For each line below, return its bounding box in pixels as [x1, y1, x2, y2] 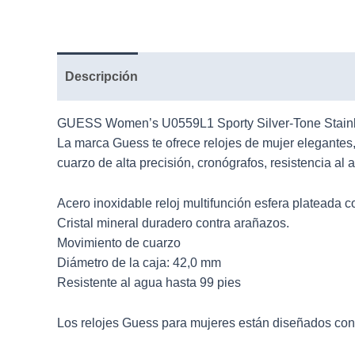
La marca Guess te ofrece [57, 136, 204, 151]
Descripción [65, 70, 138, 84]
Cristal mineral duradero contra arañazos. [57, 216, 289, 231]
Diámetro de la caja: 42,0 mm [57, 256, 221, 270]
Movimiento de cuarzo [57, 236, 181, 250]
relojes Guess [81, 315, 158, 330]
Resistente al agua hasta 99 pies [57, 276, 241, 290]
